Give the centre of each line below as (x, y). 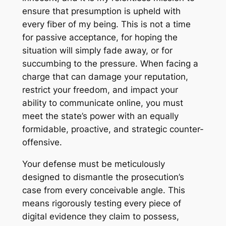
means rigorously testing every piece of (101, 203)
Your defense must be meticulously (93, 164)
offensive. (42, 143)
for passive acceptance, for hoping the (100, 38)
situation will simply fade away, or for (97, 51)
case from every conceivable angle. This (103, 190)
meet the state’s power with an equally (100, 116)
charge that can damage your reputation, (105, 77)
